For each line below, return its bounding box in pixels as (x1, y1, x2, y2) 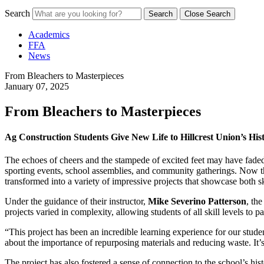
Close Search (184, 9, 230, 18)
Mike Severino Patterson (148, 196, 246, 207)
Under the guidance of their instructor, (5, 196, 148, 207)
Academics (28, 29, 70, 39)
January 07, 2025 (5, 81, 69, 91)
